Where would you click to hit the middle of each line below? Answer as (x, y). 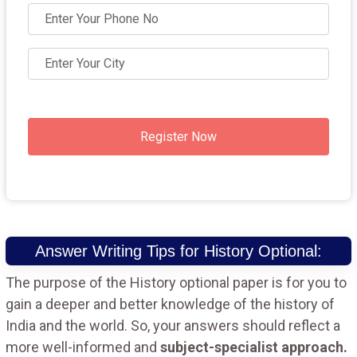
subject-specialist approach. (254, 347)
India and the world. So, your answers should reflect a (173, 325)
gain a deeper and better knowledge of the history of (170, 304)
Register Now (178, 136)
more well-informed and (83, 347)
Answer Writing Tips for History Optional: (178, 251)
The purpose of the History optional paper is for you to (176, 282)
